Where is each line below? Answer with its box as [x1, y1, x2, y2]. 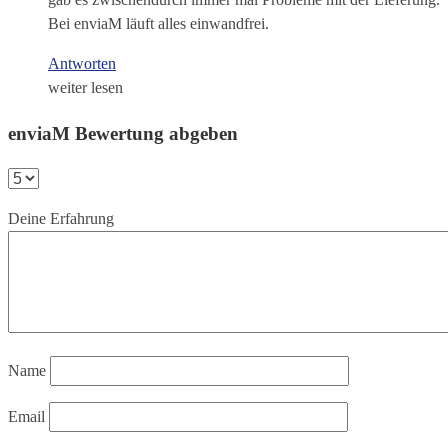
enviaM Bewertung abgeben [8, 123, 238, 144]
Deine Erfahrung [8, 209, 114, 227]
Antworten [48, 55, 116, 73]
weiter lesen [48, 79, 123, 97]
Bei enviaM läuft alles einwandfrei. [48, 15, 269, 33]
